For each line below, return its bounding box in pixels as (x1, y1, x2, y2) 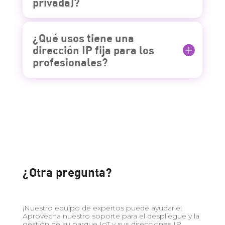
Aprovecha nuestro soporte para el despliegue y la (22, 211, 199, 220)
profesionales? (32, 55, 108, 69)
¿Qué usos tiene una (32, 31, 134, 45)
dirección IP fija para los (32, 43, 154, 57)
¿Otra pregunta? (22, 164, 112, 179)
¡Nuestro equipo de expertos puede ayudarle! (22, 203, 182, 212)
